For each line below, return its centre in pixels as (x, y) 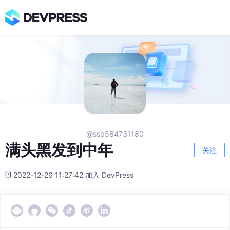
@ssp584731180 (115, 134)
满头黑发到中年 (59, 150)
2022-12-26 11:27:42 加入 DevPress (73, 175)
